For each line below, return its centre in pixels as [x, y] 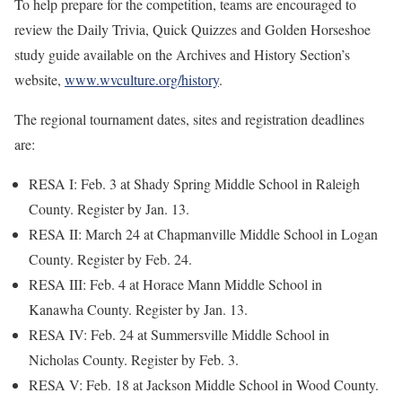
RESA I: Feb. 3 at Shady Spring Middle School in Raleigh [194, 184]
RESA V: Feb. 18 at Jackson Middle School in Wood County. [204, 385]
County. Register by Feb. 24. [110, 259]
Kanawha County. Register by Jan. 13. [138, 309]
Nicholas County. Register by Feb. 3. [134, 359]
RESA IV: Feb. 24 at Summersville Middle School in [179, 334]
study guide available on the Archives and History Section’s [182, 54]
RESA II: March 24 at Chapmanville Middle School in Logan [203, 234]
